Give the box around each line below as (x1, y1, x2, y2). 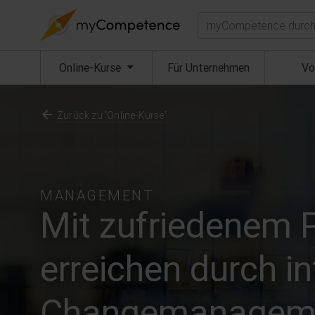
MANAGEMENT (40, 186, 154, 204)
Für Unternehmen (167, 60, 250, 75)
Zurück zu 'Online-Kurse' (57, 109, 167, 122)
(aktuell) (123, 60, 164, 74)
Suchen (197, 12, 232, 27)
